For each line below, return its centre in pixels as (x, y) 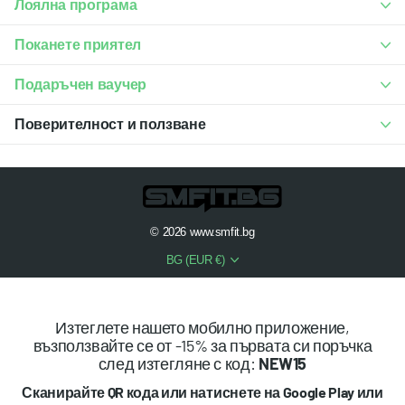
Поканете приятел (78, 44)
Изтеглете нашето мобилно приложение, (202, 327)
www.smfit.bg (220, 232)
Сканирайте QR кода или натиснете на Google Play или (202, 392)
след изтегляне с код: (178, 363)
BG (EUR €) (195, 260)
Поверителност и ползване (110, 124)
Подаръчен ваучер (80, 84)
